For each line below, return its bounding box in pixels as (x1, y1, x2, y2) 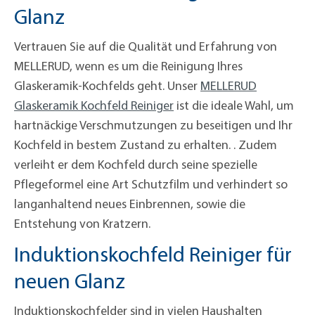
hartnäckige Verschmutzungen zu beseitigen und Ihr (14, 117, 292, 134)
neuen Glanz (14, 267, 125, 295)
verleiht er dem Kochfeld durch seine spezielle (14, 156, 257, 173)
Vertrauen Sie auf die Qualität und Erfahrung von (14, 38, 277, 55)
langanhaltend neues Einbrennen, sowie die (14, 195, 245, 212)
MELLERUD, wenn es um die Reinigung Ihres (14, 58, 243, 75)
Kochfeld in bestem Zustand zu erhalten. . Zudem (14, 136, 277, 153)
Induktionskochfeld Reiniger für (14, 240, 292, 268)
